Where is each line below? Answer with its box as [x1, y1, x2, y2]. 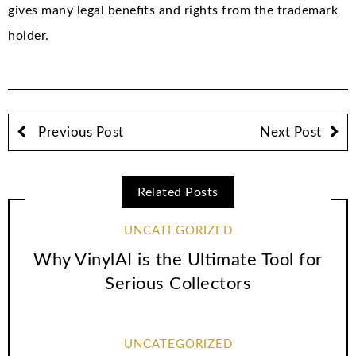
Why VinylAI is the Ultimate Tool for [33, 250, 323, 269]
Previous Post [34, 125, 124, 139]
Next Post [260, 125, 322, 139]
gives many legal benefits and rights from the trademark [8, 3, 338, 17]
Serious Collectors [105, 274, 251, 292]
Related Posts [137, 185, 219, 199]
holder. [8, 29, 49, 42]
